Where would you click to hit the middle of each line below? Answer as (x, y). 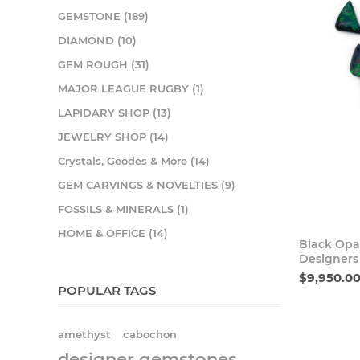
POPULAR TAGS (107, 290)
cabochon (150, 335)
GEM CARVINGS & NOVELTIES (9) (147, 185)
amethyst (84, 335)
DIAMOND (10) (97, 40)
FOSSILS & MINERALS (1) (123, 209)
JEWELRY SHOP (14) (113, 137)
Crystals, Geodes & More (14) (134, 161)
